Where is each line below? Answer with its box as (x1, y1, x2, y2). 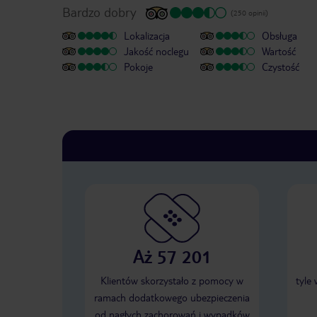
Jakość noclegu (124, 45, 189, 58)
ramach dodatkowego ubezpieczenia (94, 291, 250, 304)
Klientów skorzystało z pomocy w (100, 274, 243, 287)
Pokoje (124, 60, 153, 74)
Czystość (262, 60, 299, 74)
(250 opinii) (231, 8, 268, 18)
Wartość (262, 45, 296, 58)
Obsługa (262, 29, 297, 42)
